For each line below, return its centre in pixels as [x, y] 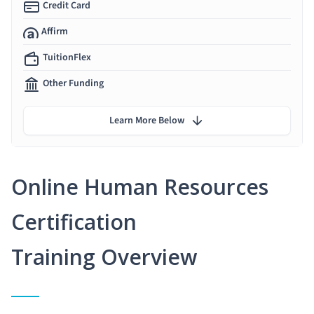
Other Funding [73, 83]
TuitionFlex [67, 57]
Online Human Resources [140, 186]
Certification [74, 221]
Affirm [55, 31]
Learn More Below [147, 120]
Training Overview [104, 257]
